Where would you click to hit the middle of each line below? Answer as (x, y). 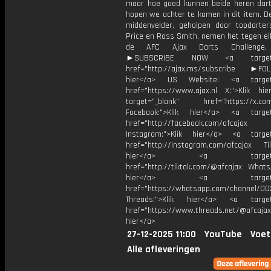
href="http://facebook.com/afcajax (187, 123)
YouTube (223, 234)
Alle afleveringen (164, 250)
